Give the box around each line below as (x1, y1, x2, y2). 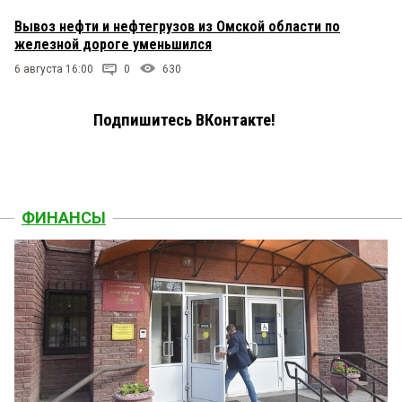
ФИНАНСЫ (22, 207, 106, 227)
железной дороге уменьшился (14, 35, 212, 53)
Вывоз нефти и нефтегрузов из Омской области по (14, 17, 340, 35)
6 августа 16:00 (14, 62, 93, 75)
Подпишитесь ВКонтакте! (93, 109, 275, 130)
